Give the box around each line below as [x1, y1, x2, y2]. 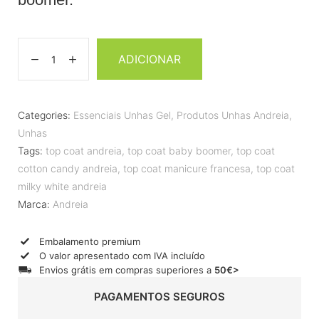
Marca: [18, 198, 53, 211]
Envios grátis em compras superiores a [39, 263, 214, 276]
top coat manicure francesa [123, 162, 251, 175]
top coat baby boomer [127, 145, 231, 157]
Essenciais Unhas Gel [73, 109, 171, 122]
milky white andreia [18, 180, 107, 193]
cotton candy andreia [18, 162, 117, 175]
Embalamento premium [39, 235, 140, 247]
